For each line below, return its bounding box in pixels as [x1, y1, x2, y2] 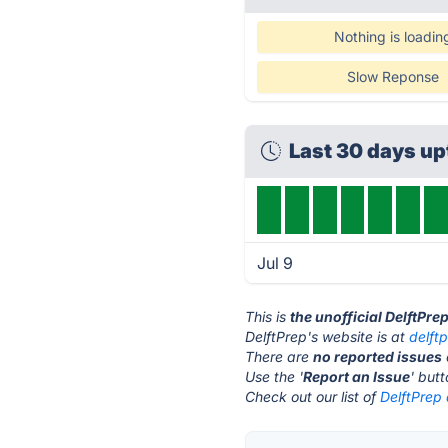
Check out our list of [245, 388, 381, 405]
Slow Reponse [346, 68, 439, 85]
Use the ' [245, 368, 304, 385]
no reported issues [313, 348, 443, 365]
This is [245, 308, 291, 325]
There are [245, 348, 314, 365]
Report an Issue [303, 368, 411, 385]
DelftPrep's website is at [245, 328, 410, 345]
